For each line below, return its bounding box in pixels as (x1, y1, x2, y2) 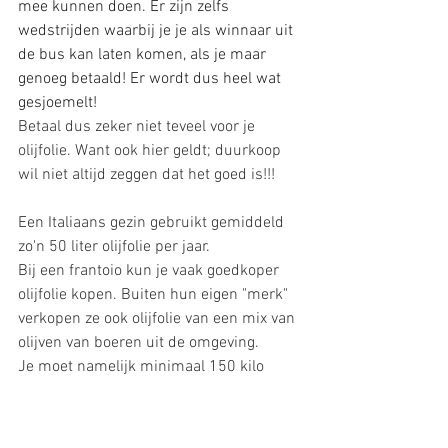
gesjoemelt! (18, 93, 105, 114)
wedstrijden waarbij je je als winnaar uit (18, 21, 297, 42)
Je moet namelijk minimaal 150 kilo (18, 357, 268, 378)
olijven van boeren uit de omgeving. (18, 333, 263, 354)
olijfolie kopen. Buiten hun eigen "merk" (18, 285, 292, 306)
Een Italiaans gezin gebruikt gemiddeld (18, 213, 288, 234)
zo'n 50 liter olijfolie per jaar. (18, 237, 214, 258)
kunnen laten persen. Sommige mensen (18, 405, 298, 426)
